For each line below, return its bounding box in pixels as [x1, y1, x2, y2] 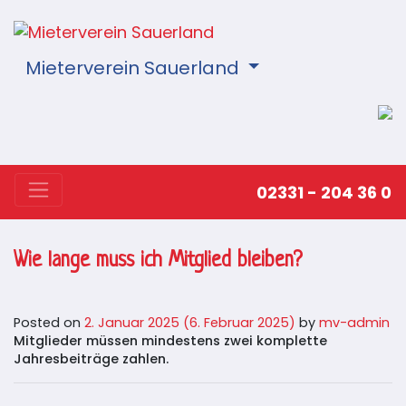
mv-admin [319, 313, 390, 332]
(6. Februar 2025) [179, 313, 299, 332]
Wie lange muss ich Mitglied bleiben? [14, 249, 302, 273]
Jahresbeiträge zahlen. [14, 349, 169, 368]
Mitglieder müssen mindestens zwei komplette [14, 331, 327, 350]
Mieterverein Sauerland [25, 54, 244, 81]
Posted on [14, 313, 84, 332]
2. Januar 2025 [84, 313, 179, 332]
